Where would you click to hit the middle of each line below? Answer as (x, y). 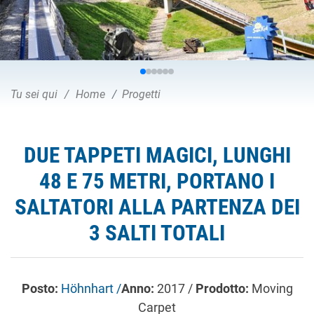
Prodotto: (223, 288)
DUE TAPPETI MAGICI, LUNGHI (157, 155)
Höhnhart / (91, 288)
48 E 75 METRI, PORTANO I (157, 181)
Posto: (41, 288)
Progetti (141, 94)
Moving (272, 288)
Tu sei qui (34, 94)
